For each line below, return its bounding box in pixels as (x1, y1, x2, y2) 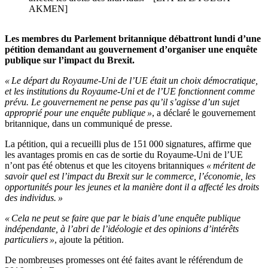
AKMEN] (29, 4, 68, 14)
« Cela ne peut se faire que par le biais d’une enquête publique (5, 213, 240, 224)
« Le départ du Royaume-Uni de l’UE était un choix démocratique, (5, 75, 258, 86)
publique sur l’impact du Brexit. (5, 55, 135, 66)
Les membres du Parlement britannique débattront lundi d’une (5, 33, 261, 44)
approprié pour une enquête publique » (5, 108, 152, 118)
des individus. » (5, 193, 63, 203)
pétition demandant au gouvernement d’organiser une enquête (5, 44, 257, 55)
